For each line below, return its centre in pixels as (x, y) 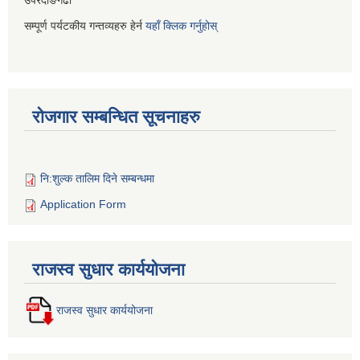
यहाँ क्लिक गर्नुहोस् (181, 26)
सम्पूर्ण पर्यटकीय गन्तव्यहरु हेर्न (85, 26)
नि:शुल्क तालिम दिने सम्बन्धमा (97, 179)
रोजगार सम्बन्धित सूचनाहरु (116, 117)
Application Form (83, 205)
